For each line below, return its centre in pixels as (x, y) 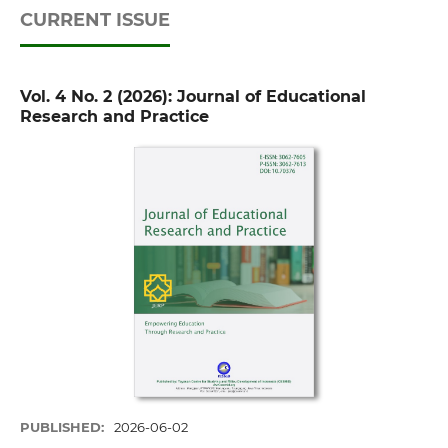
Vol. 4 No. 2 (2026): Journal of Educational (192, 97)
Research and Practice (114, 117)
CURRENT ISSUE (94, 20)
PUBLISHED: (63, 427)
